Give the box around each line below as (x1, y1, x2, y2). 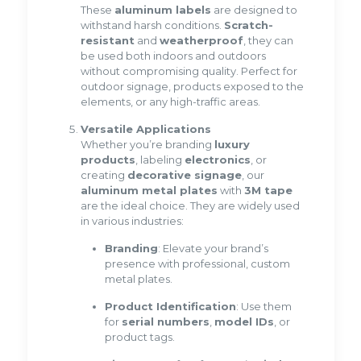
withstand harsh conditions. (80, 19, 224, 32)
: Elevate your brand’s (157, 242, 268, 255)
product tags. (104, 330, 175, 344)
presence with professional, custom (104, 257, 290, 271)
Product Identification (104, 300, 236, 313)
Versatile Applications (80, 122, 211, 136)
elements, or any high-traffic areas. (80, 95, 260, 109)
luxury (214, 138, 250, 151)
